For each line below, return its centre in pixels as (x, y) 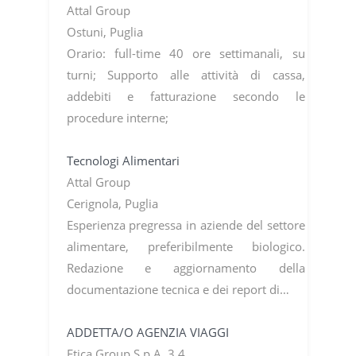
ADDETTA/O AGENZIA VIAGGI (147, 332)
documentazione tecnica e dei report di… (178, 289)
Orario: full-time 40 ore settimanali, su (186, 53)
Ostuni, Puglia (104, 31)
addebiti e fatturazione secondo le (186, 96)
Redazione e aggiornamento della (186, 267)
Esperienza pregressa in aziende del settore (186, 224)
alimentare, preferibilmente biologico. (186, 246)
